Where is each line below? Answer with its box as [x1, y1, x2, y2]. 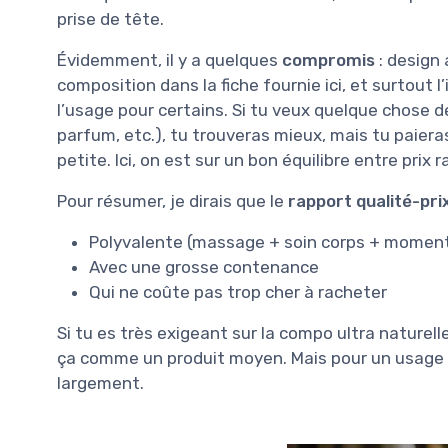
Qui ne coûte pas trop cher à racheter [89, 281, 387, 302]
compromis [282, 49, 375, 70]
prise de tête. [57, 8, 164, 29]
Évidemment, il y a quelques [57, 49, 282, 70]
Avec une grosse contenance [89, 256, 319, 277]
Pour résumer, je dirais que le [57, 190, 288, 211]
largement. [57, 372, 144, 393]
